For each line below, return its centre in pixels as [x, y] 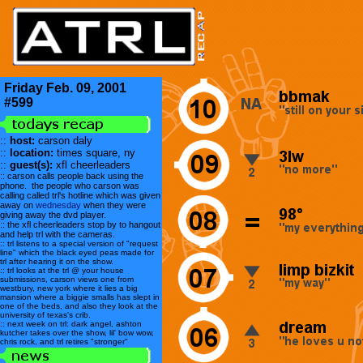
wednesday [58, 205]
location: [30, 153]
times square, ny [94, 153]
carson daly [65, 141]
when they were [113, 205]
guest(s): [33, 165]
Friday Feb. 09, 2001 [65, 88]
